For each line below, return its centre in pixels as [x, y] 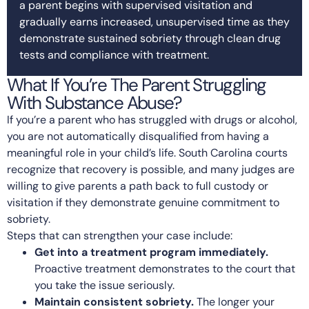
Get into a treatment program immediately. [151, 252]
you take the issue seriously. [104, 285]
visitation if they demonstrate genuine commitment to [143, 202]
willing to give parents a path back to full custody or [138, 186]
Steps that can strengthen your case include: [120, 235]
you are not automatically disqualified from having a [138, 136]
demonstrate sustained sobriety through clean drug [150, 38]
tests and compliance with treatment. [114, 54]
